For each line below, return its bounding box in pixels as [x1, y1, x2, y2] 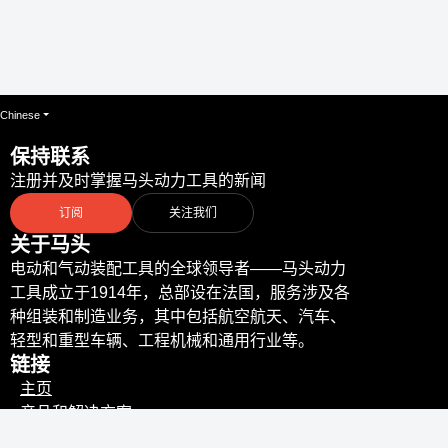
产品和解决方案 [20, 404, 132, 422]
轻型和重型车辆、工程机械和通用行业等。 [10, 332, 314, 350]
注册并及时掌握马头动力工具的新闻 [10, 172, 266, 190]
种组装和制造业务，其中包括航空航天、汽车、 [10, 308, 346, 326]
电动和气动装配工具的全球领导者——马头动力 [10, 260, 346, 278]
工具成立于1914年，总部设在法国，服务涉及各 [10, 284, 350, 302]
